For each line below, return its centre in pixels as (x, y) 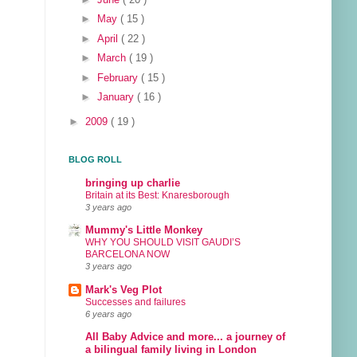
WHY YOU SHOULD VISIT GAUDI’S (163, 243)
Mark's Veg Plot (124, 290)
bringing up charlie (133, 183)
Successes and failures (135, 302)
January (118, 97)
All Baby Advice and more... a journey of (185, 337)
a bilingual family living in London (171, 349)
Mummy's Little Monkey (144, 231)
